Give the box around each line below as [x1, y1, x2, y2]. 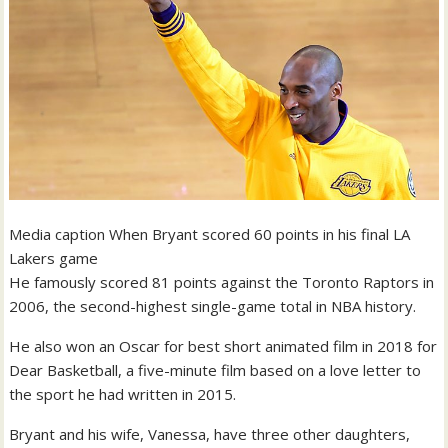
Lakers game [9, 248, 99, 269]
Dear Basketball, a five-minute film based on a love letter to [9, 360, 422, 381]
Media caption [9, 224, 110, 245]
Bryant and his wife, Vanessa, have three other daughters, [9, 424, 411, 445]
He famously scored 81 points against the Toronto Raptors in [9, 272, 435, 293]
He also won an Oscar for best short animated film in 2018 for [9, 336, 438, 357]
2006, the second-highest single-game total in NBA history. [9, 296, 417, 317]
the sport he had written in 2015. [9, 384, 237, 405]
